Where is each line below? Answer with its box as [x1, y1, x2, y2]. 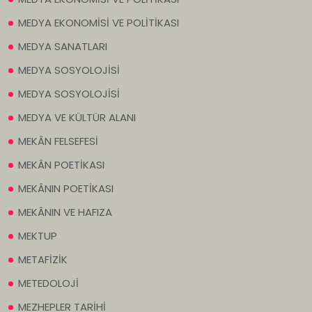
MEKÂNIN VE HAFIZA [18, 205, 112, 220]
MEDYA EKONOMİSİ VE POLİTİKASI [18, 15, 179, 31]
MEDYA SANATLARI [18, 39, 107, 54]
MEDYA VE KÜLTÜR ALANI [18, 110, 136, 125]
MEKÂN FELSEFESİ [18, 134, 98, 149]
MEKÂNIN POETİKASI [18, 181, 114, 196]
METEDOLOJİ [18, 276, 79, 291]
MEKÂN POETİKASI [18, 157, 104, 173]
